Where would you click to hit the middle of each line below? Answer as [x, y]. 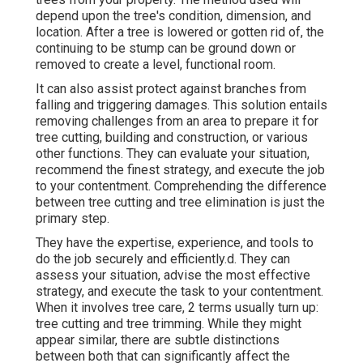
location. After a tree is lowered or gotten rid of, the [180, 32]
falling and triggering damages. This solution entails [181, 105]
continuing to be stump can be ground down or [166, 48]
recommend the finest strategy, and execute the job [180, 169]
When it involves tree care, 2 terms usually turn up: [177, 307]
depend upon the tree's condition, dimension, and [173, 15]
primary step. [73, 218]
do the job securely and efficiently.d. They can [163, 258]
